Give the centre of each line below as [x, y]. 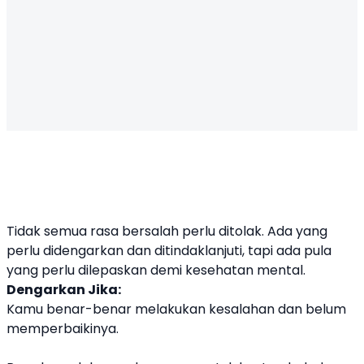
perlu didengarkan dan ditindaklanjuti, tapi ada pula [169, 251]
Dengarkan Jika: [64, 290]
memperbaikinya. [63, 329]
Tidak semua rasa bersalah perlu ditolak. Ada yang [167, 232]
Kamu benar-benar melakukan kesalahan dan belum [176, 310]
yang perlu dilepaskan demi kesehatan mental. [156, 271]
